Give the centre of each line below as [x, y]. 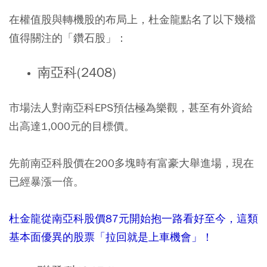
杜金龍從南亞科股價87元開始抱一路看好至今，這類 [133, 219]
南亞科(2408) [77, 73]
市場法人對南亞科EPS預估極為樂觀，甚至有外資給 [131, 108]
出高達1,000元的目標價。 [72, 126]
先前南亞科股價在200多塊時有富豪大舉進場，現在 [131, 163]
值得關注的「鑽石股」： [68, 38]
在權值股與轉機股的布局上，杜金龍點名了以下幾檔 [132, 20]
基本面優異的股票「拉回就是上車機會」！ [112, 237]
